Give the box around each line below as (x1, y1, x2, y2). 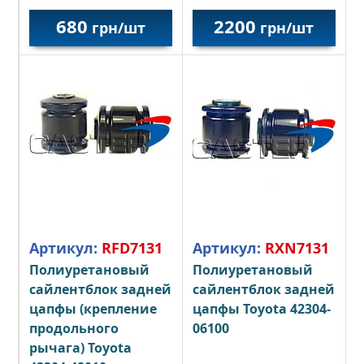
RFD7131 (102, 238, 163, 258)
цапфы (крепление (29, 300, 158, 318)
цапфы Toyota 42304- (192, 300, 331, 318)
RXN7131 (264, 238, 329, 258)
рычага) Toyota (29, 339, 132, 357)
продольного (29, 319, 119, 338)
